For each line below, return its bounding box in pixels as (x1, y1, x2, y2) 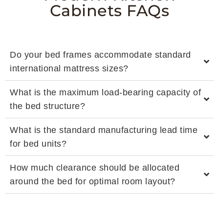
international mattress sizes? (10, 63, 129, 73)
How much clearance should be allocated (10, 162, 179, 173)
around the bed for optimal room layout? (10, 176, 175, 186)
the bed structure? (10, 101, 85, 111)
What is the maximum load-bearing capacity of (10, 87, 201, 97)
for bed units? (10, 138, 66, 149)
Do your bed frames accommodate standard (10, 49, 191, 60)
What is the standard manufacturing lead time (10, 125, 197, 135)
